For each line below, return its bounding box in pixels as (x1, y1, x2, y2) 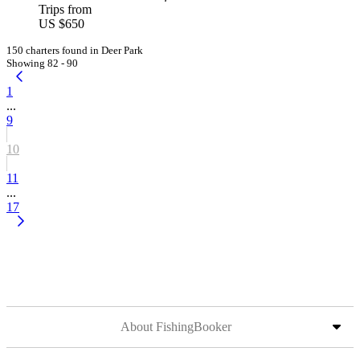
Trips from (39, 2, 92, 16)
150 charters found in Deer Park (6, 44, 143, 56)
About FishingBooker (121, 320, 231, 333)
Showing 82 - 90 (6, 57, 78, 69)
